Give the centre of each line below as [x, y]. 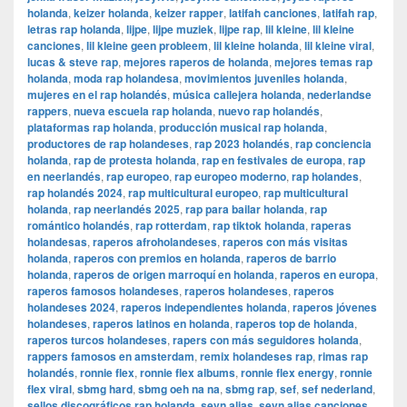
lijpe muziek [183, 30]
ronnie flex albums [188, 373]
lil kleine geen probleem [147, 46]
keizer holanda [111, 13]
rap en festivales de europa [272, 160]
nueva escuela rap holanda [143, 111]
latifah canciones [273, 13]
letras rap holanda [74, 30]
